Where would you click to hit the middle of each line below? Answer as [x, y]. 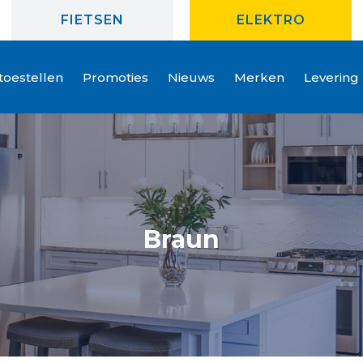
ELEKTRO [271, 20]
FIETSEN [92, 20]
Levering [331, 77]
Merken [259, 77]
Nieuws [191, 77]
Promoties [115, 77]
